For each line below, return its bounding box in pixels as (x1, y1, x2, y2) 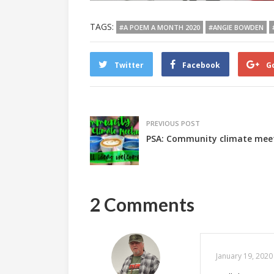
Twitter (114, 59, 144, 70)
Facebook (182, 59, 220, 70)
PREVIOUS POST (146, 118, 200, 128)
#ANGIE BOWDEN (209, 22, 264, 32)
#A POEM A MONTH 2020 (119, 22, 200, 32)
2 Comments (90, 193, 194, 215)
